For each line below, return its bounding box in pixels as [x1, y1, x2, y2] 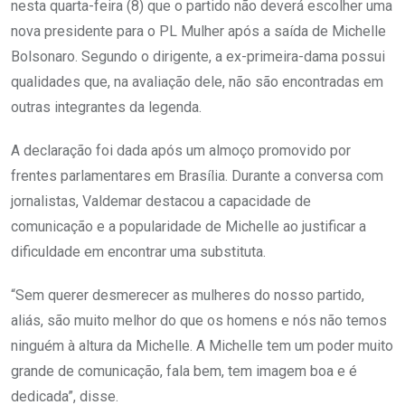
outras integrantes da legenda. [11, 99, 202, 117]
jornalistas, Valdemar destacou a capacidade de [11, 193, 311, 211]
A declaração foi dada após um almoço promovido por [11, 142, 351, 160]
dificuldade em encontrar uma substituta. [11, 243, 266, 261]
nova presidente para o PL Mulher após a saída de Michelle [11, 23, 386, 41]
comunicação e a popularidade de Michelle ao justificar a [11, 218, 366, 236]
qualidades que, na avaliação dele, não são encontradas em [11, 73, 383, 91]
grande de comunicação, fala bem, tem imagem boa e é [11, 363, 357, 381]
